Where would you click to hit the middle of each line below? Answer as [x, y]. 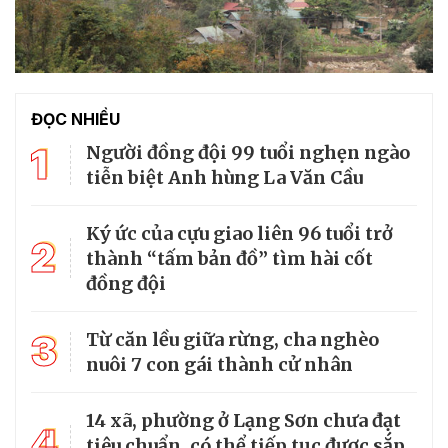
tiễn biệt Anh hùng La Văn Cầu [224, 177]
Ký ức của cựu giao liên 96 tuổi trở [239, 233]
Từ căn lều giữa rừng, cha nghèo [232, 339]
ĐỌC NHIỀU [75, 118]
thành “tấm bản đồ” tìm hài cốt [229, 258]
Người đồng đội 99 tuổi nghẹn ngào [248, 152]
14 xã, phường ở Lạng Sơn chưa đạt [243, 420]
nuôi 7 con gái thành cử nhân [219, 364]
